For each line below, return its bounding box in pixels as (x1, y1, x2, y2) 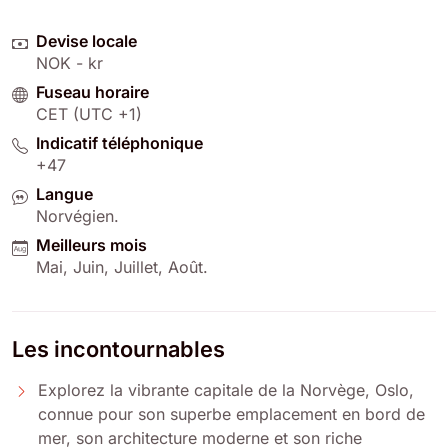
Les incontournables (12, 335, 225, 362)
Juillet (114, 256, 158, 277)
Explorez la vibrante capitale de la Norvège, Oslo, (38, 379, 414, 400)
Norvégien (36, 205, 114, 226)
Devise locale (36, 30, 137, 51)
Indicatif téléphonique (36, 132, 203, 153)
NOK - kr (36, 52, 103, 73)
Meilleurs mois (36, 234, 147, 255)
